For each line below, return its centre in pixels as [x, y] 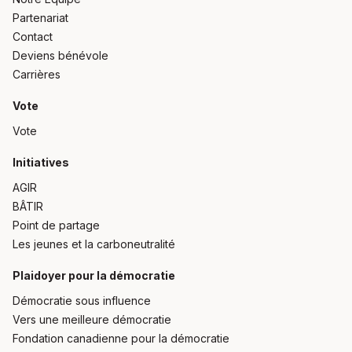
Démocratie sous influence [82, 301]
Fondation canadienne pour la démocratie [121, 338]
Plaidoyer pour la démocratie [94, 275]
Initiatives [41, 162]
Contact [33, 37]
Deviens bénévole [60, 55]
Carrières [37, 74]
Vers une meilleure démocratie [92, 319]
